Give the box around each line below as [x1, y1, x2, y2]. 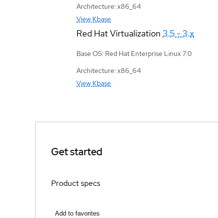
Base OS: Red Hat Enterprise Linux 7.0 [76, 49, 192, 58]
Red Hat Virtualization [76, 27, 161, 39]
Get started [51, 145, 102, 159]
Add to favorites [55, 209, 100, 217]
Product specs [51, 178, 100, 189]
